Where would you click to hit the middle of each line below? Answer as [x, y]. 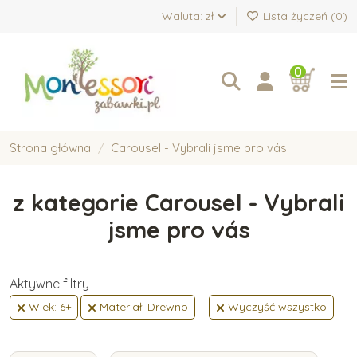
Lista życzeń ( [298, 16]
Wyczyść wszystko [276, 307]
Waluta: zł [189, 16]
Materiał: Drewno [143, 307]
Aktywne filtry [49, 284]
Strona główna [50, 148]
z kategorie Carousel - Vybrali [178, 203]
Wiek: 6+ [48, 307]
